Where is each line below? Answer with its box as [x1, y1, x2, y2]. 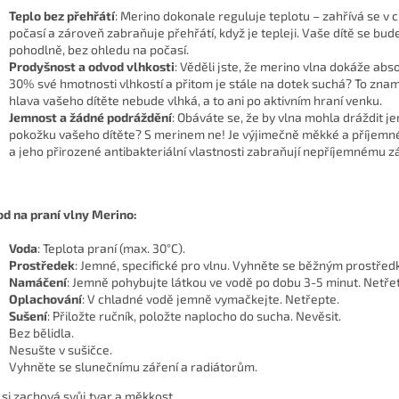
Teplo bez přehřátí [9, 8, 115, 24]
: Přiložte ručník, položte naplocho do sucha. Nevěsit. [47, 308, 341, 324]
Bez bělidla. [9, 325, 74, 341]
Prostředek [9, 257, 75, 273]
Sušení [9, 308, 47, 324]
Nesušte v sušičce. [9, 342, 112, 358]
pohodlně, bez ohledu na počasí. [9, 42, 189, 58]
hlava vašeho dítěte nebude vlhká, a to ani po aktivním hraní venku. [9, 93, 382, 109]
